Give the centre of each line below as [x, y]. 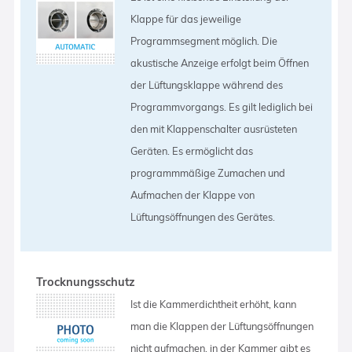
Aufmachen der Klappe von [193, 194]
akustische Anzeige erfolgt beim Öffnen [220, 62]
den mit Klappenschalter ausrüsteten [214, 128]
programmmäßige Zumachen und [208, 172]
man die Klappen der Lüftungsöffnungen [222, 326]
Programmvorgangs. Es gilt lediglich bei [222, 106]
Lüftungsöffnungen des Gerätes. [203, 216]
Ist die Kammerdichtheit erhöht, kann [214, 304]
